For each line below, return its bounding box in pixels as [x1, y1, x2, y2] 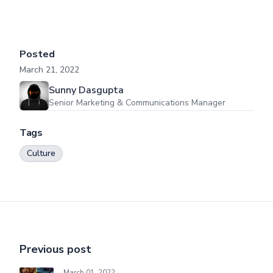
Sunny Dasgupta [49, 83, 124, 97]
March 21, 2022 [19, 63, 79, 76]
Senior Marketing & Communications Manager [49, 97, 225, 109]
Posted [19, 47, 55, 61]
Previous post [19, 241, 91, 257]
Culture [27, 147, 55, 159]
